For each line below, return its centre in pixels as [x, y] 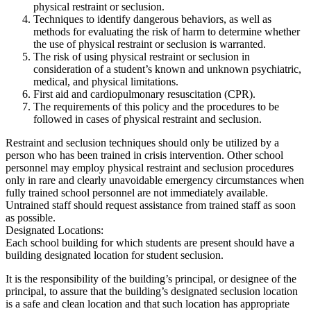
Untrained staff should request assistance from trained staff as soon [151, 205]
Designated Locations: [54, 230]
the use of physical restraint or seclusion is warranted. [150, 44]
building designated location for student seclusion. [115, 255]
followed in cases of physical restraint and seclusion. [148, 119]
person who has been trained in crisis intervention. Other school [144, 155]
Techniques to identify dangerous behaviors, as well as [152, 19]
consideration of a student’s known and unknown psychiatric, [167, 69]
